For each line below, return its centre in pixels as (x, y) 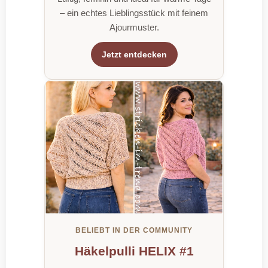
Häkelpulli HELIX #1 (134, 251)
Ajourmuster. (134, 27)
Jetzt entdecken (134, 54)
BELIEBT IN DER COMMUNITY (134, 230)
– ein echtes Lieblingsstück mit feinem (134, 13)
